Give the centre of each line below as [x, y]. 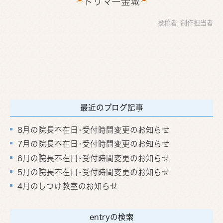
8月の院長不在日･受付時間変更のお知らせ [94, 130]
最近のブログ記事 [111, 107]
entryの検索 [111, 217]
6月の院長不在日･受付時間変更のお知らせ [94, 158]
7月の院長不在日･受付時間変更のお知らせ [94, 144]
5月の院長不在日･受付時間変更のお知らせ [94, 172]
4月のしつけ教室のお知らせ [68, 186]
